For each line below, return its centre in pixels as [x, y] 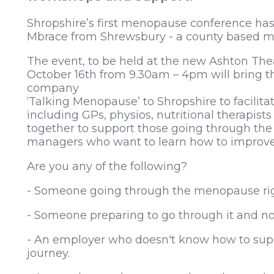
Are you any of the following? [107, 166]
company [53, 88]
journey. [48, 253]
